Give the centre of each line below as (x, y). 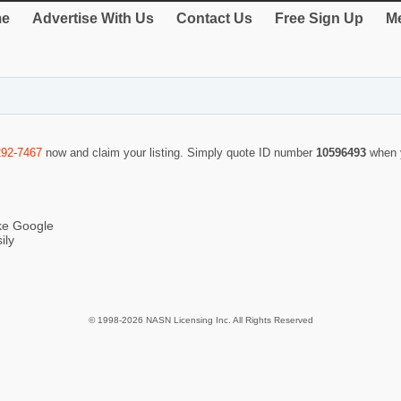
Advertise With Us (93, 18)
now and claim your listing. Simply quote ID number (179, 153)
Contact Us (214, 18)
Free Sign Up (319, 18)
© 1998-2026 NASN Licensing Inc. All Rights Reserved (200, 320)
